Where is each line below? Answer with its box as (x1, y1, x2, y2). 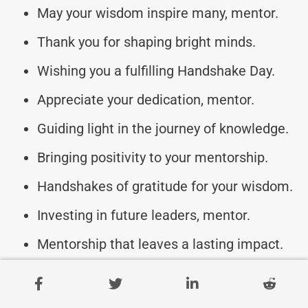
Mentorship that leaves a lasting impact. (37, 235, 283, 252)
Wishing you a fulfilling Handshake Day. (37, 62, 275, 79)
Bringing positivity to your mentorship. (37, 148, 268, 166)
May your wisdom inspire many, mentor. (37, 4, 278, 21)
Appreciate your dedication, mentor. (37, 91, 254, 108)
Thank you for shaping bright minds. (37, 33, 256, 50)
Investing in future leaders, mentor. (37, 206, 250, 223)
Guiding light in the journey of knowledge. (37, 120, 289, 137)
